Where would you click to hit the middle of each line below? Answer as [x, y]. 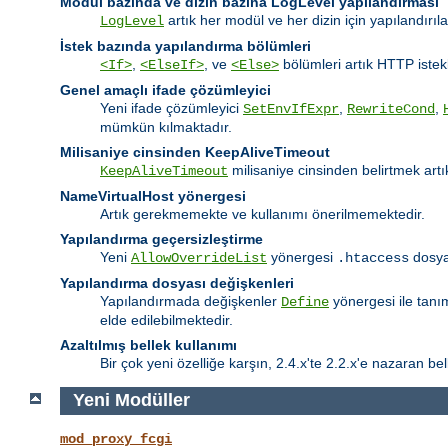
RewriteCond [391, 108]
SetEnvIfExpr [291, 108]
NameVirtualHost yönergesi [153, 195]
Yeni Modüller [131, 400]
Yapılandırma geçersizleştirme [161, 238]
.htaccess [373, 257]
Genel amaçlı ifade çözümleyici [165, 89]
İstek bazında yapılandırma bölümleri [185, 45]
